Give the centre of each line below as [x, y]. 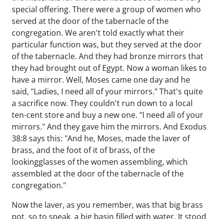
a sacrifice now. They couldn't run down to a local [102, 103]
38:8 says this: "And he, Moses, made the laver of [101, 138]
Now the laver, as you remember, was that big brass [107, 205]
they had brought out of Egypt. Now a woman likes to [109, 68]
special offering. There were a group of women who [106, 9]
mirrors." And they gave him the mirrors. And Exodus [109, 127]
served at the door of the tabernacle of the [90, 21]
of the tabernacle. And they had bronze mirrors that [108, 56]
